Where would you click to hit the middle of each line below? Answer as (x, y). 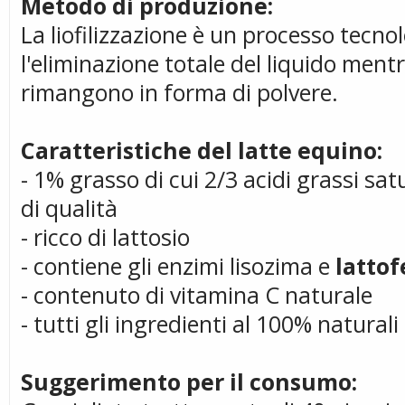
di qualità (69, 208)
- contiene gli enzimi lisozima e (178, 266)
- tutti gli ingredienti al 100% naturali (210, 324)
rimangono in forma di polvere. (179, 92)
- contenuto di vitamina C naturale (197, 295)
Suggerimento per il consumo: (189, 381)
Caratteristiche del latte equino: (202, 150)
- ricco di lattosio (105, 237)
